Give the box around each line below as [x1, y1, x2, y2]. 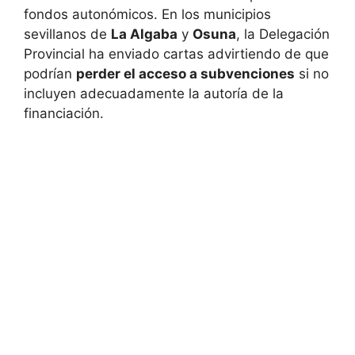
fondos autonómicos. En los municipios [24, 6, 271, 22]
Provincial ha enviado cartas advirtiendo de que [24, 46, 329, 62]
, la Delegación [236, 26, 330, 42]
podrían [24, 66, 76, 82]
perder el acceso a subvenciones [76, 66, 295, 82]
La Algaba [111, 26, 177, 42]
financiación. [24, 105, 104, 121]
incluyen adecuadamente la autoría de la [24, 86, 284, 101]
